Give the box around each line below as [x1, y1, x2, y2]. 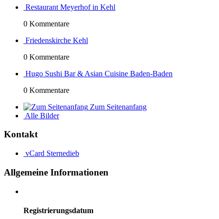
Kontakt [4, 129, 38, 140]
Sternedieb [46, 149, 79, 158]
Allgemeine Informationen [4, 167, 109, 177]
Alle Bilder [25, 111, 59, 120]
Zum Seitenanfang [90, 102, 147, 111]
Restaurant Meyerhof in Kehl [25, 2, 115, 11]
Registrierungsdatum [23, 206, 93, 215]
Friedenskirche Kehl [25, 36, 88, 44]
